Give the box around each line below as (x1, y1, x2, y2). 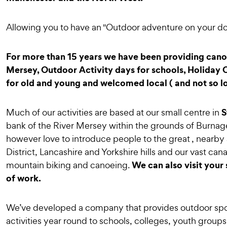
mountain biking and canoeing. (6, 159, 132, 171)
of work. (6, 172, 41, 184)
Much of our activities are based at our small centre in (6, 106, 221, 118)
